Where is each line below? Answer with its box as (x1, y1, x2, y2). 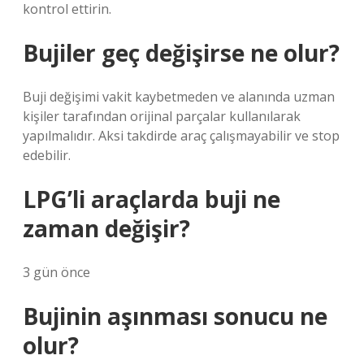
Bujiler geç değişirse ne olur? (23, 37, 340, 68)
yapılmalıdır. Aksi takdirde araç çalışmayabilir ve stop (23, 127, 340, 145)
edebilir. (23, 146, 71, 164)
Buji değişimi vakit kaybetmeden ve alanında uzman (23, 88, 335, 106)
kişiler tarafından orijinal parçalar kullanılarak (23, 107, 301, 125)
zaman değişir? (23, 213, 190, 244)
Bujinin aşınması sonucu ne (23, 301, 327, 331)
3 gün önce (23, 263, 90, 281)
